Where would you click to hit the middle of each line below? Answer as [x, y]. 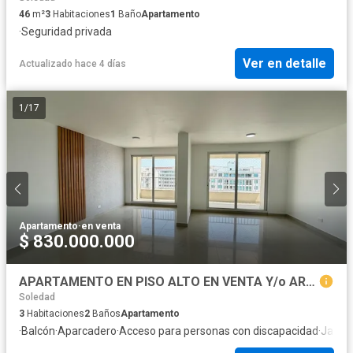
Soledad [37, 297]
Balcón [38, 331]
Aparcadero [87, 331]
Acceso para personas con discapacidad [219, 331]
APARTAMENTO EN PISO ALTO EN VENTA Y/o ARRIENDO [310, 281]
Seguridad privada [67, 32]
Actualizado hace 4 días [72, 63]
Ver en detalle [284, 64]
